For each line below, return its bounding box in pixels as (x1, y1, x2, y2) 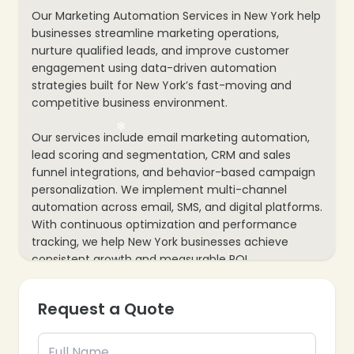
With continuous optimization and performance (32, 216, 297, 232)
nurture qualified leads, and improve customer (32, 42, 289, 58)
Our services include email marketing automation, (32, 129, 310, 145)
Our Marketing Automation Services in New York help (32, 7, 321, 24)
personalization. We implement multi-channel (32, 181, 287, 198)
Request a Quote (38, 297, 175, 320)
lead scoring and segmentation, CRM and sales (32, 146, 291, 163)
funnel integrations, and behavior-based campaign (32, 164, 315, 180)
